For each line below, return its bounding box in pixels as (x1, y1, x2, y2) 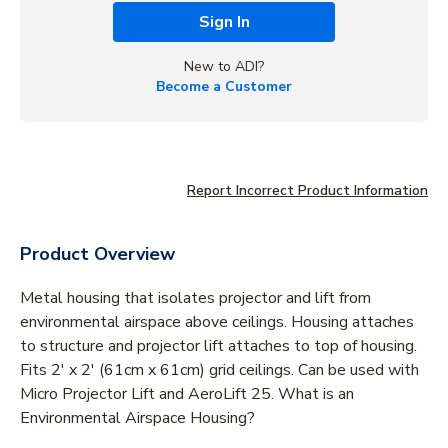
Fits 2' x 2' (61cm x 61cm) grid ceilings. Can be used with (20, 358, 419, 381)
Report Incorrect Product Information (187, 180, 428, 200)
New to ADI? (184, 56, 264, 76)
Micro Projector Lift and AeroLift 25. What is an (20, 382, 354, 405)
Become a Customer (156, 76, 292, 96)
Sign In (198, 10, 250, 33)
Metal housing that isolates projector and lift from (20, 286, 371, 309)
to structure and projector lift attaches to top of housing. (20, 334, 417, 357)
